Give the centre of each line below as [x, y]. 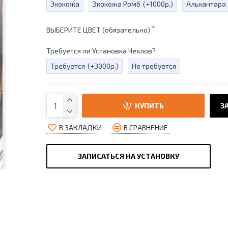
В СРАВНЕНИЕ [146, 127]
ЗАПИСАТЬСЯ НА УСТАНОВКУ [128, 156]
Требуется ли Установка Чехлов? [101, 51]
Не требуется [154, 66]
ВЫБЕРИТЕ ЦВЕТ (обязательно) [98, 30]
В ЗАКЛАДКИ [80, 127]
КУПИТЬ [149, 105]
